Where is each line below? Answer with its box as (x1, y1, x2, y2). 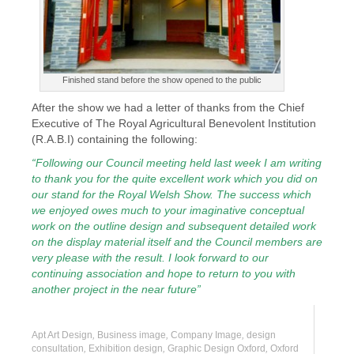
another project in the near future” (32, 283, 201, 296)
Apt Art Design (32, 330, 92, 341)
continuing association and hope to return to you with (32, 267, 296, 280)
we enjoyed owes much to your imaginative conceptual (32, 204, 304, 217)
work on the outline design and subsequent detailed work (32, 220, 316, 232)
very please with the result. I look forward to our (32, 251, 269, 264)
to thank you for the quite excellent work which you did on (32, 172, 318, 185)
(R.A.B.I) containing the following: (32, 133, 198, 145)
